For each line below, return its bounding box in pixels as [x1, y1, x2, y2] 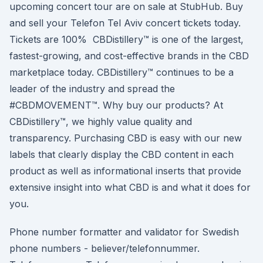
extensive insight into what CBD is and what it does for [9, 181, 251, 193]
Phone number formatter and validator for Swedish [9, 226, 239, 238]
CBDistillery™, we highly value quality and [9, 116, 192, 127]
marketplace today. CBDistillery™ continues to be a [9, 66, 234, 78]
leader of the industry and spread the [9, 83, 175, 95]
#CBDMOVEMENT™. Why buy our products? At [9, 99, 223, 111]
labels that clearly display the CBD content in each [9, 149, 234, 160]
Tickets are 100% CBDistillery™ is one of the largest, [9, 33, 244, 45]
